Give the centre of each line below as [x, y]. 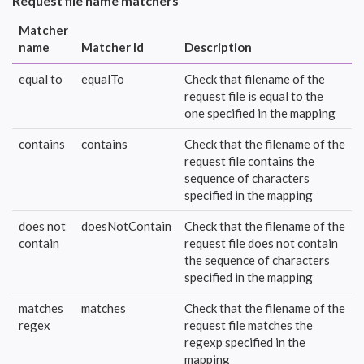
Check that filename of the [255, 78]
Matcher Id [113, 47]
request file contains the [249, 160]
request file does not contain [261, 243]
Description [218, 47]
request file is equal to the [254, 95]
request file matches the [249, 325]
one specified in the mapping [260, 113]
